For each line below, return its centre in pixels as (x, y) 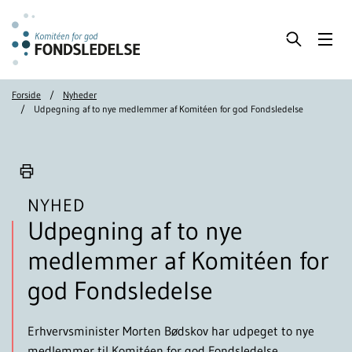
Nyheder (80, 94)
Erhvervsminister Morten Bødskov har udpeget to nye (171, 330)
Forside (26, 94)
